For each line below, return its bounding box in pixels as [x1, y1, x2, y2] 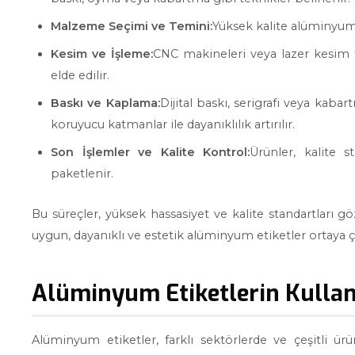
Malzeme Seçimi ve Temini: [51, 19, 212, 33]
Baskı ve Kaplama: [51, 96, 160, 110]
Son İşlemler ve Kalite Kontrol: [51, 145, 250, 159]
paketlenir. [51, 166, 113, 181]
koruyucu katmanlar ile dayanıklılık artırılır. [51, 117, 295, 132]
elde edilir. [51, 68, 109, 82]
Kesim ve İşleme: [51, 47, 153, 61]
